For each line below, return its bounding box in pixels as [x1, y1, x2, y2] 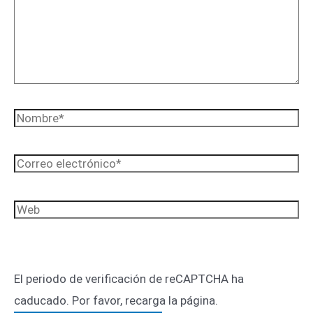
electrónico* [13, 179, 79, 194]
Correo [13, 157, 50, 172]
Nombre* [13, 111, 61, 126]
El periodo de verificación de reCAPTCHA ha [14, 271, 244, 286]
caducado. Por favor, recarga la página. [14, 293, 218, 307]
